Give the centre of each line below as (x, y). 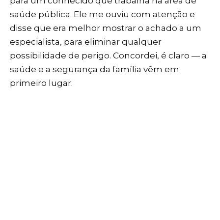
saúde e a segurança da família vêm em (95, 69)
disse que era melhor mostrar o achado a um (106, 28)
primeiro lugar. (41, 83)
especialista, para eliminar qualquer (86, 41)
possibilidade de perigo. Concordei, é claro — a (108, 55)
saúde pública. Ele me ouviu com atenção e (102, 14)
